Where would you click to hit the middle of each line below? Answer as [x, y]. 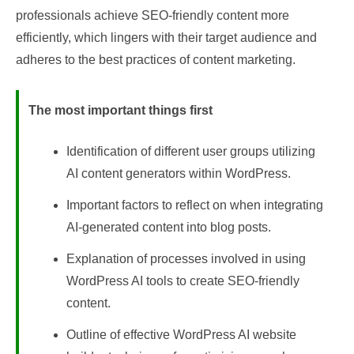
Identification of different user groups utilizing [191, 151]
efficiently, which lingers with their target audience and [166, 38]
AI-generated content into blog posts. [169, 227]
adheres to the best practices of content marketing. [156, 60]
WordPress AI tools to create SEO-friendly [183, 281]
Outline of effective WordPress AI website [181, 335]
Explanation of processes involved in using [186, 259]
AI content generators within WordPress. [179, 173]
